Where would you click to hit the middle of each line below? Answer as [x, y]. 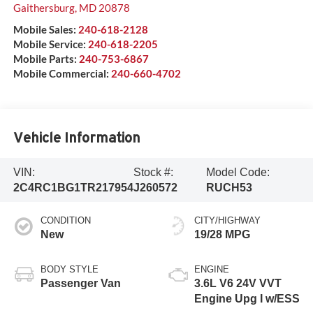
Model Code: [238, 172]
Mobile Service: [49, 44]
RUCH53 [229, 187]
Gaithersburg [44, 8]
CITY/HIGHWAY [227, 221]
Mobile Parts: [45, 59]
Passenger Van [80, 284]
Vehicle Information [77, 137]
